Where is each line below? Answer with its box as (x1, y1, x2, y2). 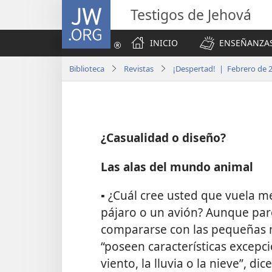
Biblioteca (69, 63, 104, 74)
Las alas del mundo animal (101, 158, 253, 175)
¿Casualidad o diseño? (101, 129, 226, 146)
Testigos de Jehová (131, 5, 251, 24)
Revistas (124, 63, 154, 74)
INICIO (150, 37, 178, 49)
